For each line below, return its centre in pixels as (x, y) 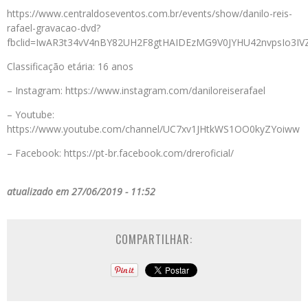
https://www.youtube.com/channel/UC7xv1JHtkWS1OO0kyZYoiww (153, 129)
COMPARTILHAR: (154, 240)
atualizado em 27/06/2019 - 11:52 (81, 192)
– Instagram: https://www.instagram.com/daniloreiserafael (136, 91)
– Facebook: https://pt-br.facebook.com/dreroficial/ (120, 153)
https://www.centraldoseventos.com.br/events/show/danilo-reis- (150, 14)
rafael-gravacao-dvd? (54, 28)
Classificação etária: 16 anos (70, 67)
